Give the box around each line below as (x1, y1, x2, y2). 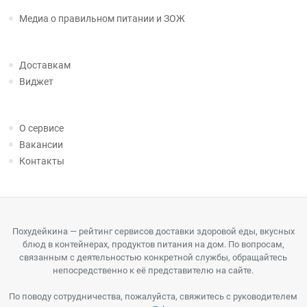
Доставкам (19, 60, 71, 71)
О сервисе (19, 123, 64, 134)
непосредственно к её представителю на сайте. (53, 265, 254, 275)
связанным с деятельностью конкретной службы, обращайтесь (19, 252, 288, 262)
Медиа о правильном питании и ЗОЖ (19, 13, 186, 24)
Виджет (19, 76, 54, 87)
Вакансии (19, 139, 64, 150)
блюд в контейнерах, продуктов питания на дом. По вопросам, (22, 239, 284, 249)
